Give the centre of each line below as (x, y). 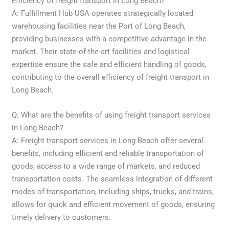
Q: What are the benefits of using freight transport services (111, 115)
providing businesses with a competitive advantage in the (109, 39)
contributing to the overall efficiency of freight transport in (111, 77)
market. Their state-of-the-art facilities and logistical (101, 51)
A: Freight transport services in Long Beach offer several (108, 140)
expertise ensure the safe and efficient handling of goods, (109, 64)
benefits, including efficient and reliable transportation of (108, 153)
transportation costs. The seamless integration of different (112, 179)
